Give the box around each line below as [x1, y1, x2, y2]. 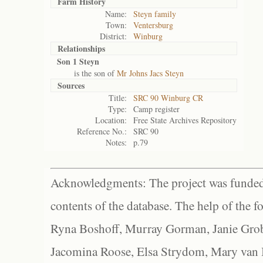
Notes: [106, 137, 127, 148]
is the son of [57, 68, 117, 79]
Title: [109, 92, 127, 103]
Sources [58, 79, 85, 92]
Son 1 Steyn [57, 55, 99, 68]
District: [100, 31, 127, 42]
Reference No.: [77, 126, 127, 137]
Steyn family [133, 8, 176, 19]
